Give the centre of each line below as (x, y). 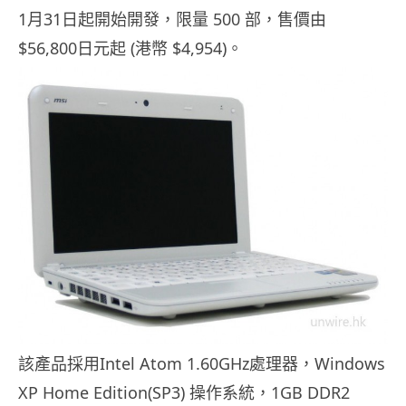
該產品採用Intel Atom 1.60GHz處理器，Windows (202, 364)
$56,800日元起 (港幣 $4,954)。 (130, 48)
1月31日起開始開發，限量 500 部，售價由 (172, 19)
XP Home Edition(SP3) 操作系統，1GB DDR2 (184, 393)
